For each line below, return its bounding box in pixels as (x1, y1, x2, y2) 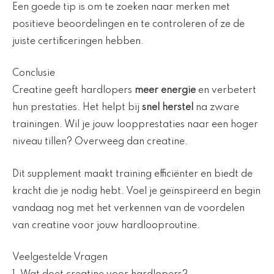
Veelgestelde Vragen (12, 253, 108, 263)
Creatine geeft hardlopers (12, 86, 135, 96)
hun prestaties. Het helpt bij (12, 103, 142, 113)
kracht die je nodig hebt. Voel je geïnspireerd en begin (12, 186, 261, 196)
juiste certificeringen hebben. (12, 36, 144, 46)
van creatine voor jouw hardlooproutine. (12, 220, 200, 231)
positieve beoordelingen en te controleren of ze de (12, 19, 245, 29)
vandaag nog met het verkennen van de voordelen (12, 203, 245, 213)
